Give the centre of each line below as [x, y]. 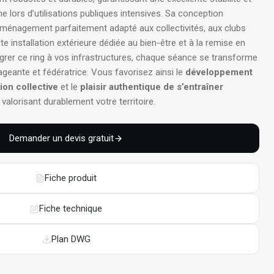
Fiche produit [71, 178]
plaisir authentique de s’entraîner [152, 87]
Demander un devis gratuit [61, 138]
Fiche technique [71, 209]
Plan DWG [71, 239]
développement [219, 72]
